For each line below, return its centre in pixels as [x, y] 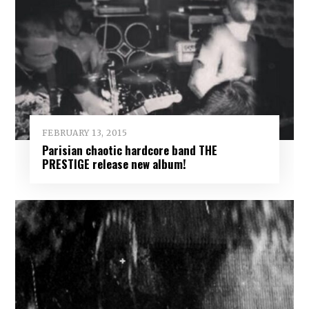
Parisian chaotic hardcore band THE [129, 150]
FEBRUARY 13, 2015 [84, 133]
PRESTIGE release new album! [114, 163]
